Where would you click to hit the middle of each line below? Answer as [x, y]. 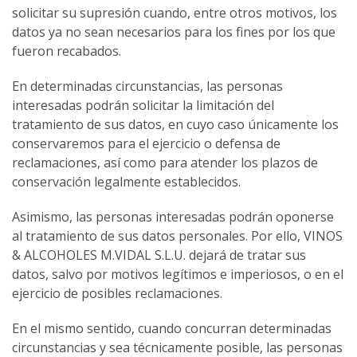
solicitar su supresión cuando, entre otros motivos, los [175, 13]
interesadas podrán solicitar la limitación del [143, 106]
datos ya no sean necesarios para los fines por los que [174, 32]
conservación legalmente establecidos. [126, 182]
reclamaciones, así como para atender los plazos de [165, 163]
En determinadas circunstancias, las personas [147, 86]
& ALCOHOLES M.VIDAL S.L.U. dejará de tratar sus [159, 255]
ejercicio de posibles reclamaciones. [117, 294]
